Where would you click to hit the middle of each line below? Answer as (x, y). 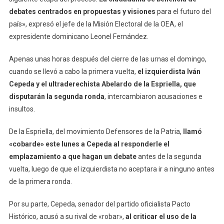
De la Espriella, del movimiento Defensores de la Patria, (96, 131)
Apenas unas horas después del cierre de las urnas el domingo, (107, 59)
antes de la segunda (169, 156)
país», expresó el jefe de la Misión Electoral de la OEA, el (96, 24)
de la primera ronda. (40, 181)
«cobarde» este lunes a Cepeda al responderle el (89, 144)
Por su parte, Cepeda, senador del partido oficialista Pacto (99, 204)
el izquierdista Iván (169, 71)
